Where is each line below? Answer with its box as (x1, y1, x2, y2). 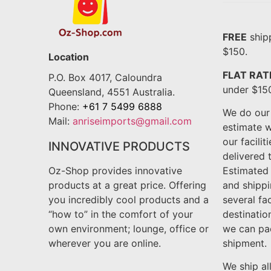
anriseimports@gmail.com (73, 115, 192, 128)
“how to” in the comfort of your (48, 207, 193, 220)
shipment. (222, 237, 267, 250)
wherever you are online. (48, 237, 161, 249)
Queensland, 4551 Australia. (48, 86, 175, 99)
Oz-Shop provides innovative (48, 164, 182, 177)
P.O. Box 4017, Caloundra (48, 71, 162, 84)
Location (48, 51, 89, 64)
